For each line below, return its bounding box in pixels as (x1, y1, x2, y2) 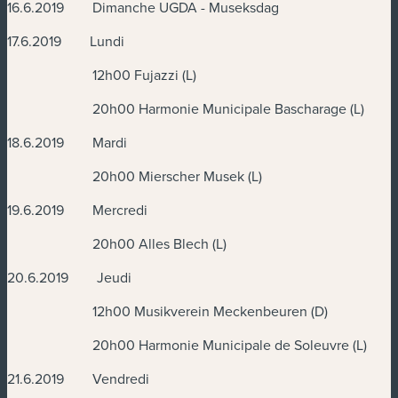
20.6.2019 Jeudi (7, 267, 131, 288)
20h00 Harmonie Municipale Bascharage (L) (7, 99, 364, 119)
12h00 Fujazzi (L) (7, 65, 196, 85)
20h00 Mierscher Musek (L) (7, 166, 262, 187)
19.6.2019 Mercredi (7, 200, 147, 220)
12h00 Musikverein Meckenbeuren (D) (7, 301, 328, 322)
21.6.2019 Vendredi (7, 369, 149, 389)
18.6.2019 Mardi (7, 132, 127, 153)
